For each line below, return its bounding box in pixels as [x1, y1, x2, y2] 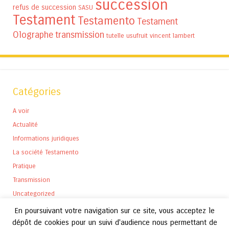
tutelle [106, 31, 124, 39]
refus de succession [13, 3, 76, 12]
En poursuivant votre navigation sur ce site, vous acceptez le [14, 206, 215, 216]
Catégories [13, 85, 61, 98]
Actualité [13, 120, 38, 128]
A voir [13, 106, 29, 114]
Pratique [13, 162, 36, 170]
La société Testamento [13, 148, 79, 156]
